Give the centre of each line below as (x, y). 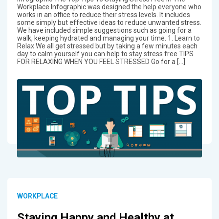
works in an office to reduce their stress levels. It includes (103, 14)
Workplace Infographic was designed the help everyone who (109, 7)
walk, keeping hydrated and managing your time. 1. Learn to (108, 38)
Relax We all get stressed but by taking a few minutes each (107, 46)
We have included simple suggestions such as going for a (104, 30)
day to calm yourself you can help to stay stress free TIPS (105, 54)
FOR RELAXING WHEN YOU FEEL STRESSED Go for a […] (101, 61)
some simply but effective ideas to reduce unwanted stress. (109, 22)
